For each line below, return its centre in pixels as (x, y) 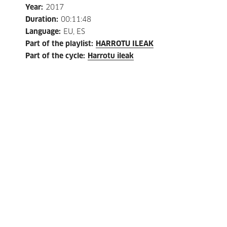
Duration (41, 20)
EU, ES (74, 32)
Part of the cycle (54, 56)
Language (42, 32)
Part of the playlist (58, 44)
